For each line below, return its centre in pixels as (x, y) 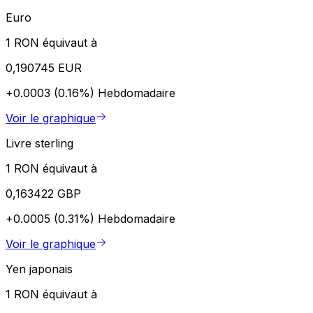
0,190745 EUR (44, 67)
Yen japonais (39, 269)
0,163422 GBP (43, 193)
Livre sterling (39, 143)
